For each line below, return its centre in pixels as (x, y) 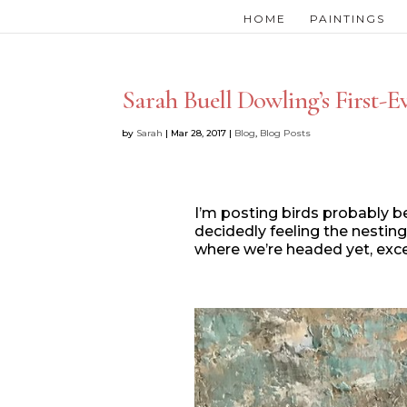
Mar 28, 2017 (199, 133)
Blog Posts (286, 133)
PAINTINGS (347, 19)
